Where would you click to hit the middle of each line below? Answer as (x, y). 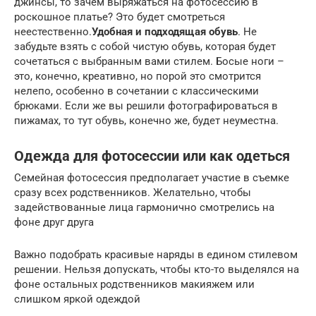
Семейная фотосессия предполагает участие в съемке (152, 177)
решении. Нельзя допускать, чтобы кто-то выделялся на (157, 269)
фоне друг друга (54, 222)
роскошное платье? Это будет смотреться (120, 17)
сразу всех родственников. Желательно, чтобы (133, 192)
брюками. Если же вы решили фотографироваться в (146, 105)
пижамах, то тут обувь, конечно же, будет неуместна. (146, 120)
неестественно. (53, 31)
